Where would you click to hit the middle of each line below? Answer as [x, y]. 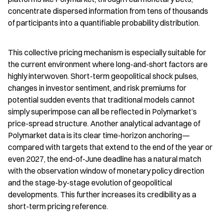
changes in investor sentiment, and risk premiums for [97, 88]
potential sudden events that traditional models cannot [101, 99]
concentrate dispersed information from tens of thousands [108, 11]
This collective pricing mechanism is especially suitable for [107, 52]
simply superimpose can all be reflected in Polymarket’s [102, 111]
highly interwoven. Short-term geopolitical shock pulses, [103, 76]
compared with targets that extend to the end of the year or [110, 147]
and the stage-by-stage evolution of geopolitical [90, 182]
